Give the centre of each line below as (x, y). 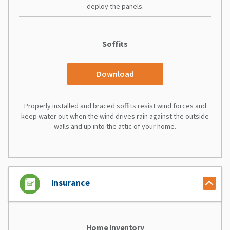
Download (115, 74)
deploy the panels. (115, 6)
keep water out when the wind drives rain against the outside (115, 116)
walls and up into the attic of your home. (115, 126)
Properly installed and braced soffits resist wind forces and (115, 106)
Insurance (70, 183)
